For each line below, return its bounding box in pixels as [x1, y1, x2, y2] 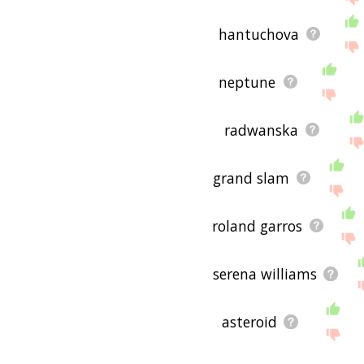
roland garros [211, 215, 302, 236]
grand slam [212, 167, 289, 188]
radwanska [223, 119, 298, 140]
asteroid [221, 311, 277, 331]
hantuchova [218, 24, 299, 44]
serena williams [213, 263, 318, 284]
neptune [219, 71, 276, 92]
